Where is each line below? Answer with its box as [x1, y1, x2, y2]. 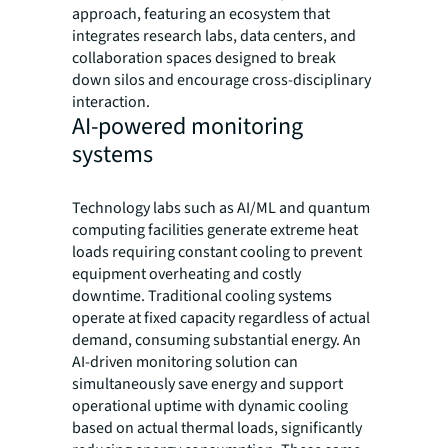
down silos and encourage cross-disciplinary [72, 69, 371, 92]
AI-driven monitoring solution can [72, 351, 298, 374]
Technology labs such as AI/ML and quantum [72, 197, 370, 220]
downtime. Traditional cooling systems [72, 285, 332, 308]
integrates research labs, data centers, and [72, 25, 356, 48]
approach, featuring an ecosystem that [72, 3, 330, 26]
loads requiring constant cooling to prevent [72, 241, 362, 264]
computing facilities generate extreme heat [72, 219, 358, 242]
